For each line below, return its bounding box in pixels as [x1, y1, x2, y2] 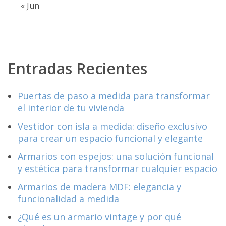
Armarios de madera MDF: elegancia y [18, 181, 181, 193]
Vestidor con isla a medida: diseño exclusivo [18, 120, 207, 133]
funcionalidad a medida [18, 193, 119, 205]
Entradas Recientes [8, 58, 147, 79]
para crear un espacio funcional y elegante [18, 132, 203, 145]
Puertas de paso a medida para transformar [18, 90, 210, 102]
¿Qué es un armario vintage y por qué [18, 211, 181, 223]
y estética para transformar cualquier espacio [18, 162, 217, 175]
